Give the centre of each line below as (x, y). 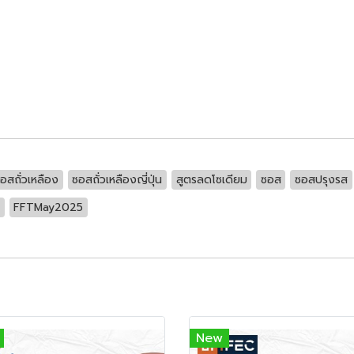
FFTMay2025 (49, 207)
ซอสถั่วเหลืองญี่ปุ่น (117, 179)
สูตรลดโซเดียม (211, 179)
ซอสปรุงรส (321, 179)
